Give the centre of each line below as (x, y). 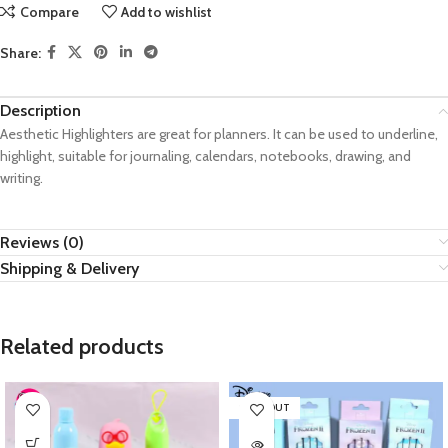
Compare (49, 11)
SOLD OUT (264, 408)
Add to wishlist (167, 11)
